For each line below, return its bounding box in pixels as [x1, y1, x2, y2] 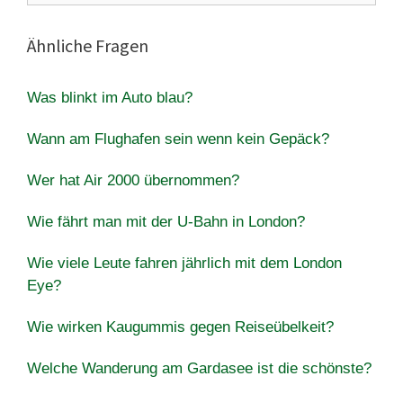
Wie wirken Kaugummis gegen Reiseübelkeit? [27, 318, 334, 336]
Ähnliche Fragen [27, 33, 148, 57]
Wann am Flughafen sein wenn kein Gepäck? [27, 130, 329, 148]
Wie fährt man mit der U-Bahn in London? [27, 212, 305, 230]
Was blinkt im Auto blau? [27, 88, 193, 106]
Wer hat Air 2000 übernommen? [27, 171, 239, 189]
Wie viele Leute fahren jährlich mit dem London [27, 254, 342, 272]
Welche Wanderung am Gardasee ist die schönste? [27, 359, 372, 377]
